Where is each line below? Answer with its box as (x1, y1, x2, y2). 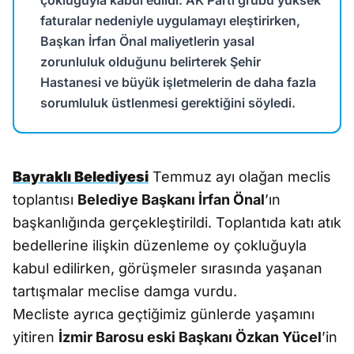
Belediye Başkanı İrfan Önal (77, 191, 265, 208)
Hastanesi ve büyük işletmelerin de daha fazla (40, 74, 316, 90)
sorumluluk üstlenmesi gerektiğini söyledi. (40, 95, 296, 111)
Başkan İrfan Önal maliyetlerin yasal (40, 33, 254, 49)
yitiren (13, 329, 58, 345)
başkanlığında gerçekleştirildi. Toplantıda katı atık (13, 214, 341, 231)
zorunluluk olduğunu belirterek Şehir (40, 54, 261, 70)
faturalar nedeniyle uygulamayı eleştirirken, (40, 13, 300, 28)
